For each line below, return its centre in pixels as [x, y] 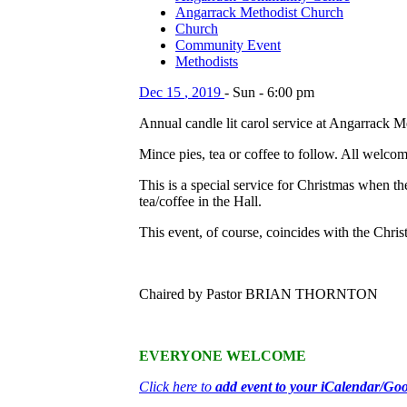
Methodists [207, 62]
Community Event [228, 45]
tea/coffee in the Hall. [200, 202]
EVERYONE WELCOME [223, 356]
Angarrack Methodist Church [259, 13]
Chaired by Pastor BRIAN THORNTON [258, 294]
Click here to [177, 387]
